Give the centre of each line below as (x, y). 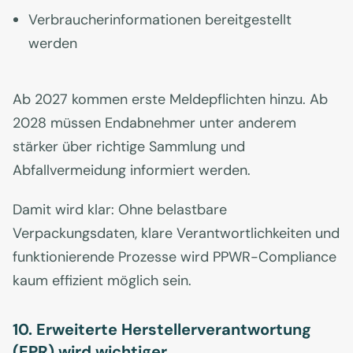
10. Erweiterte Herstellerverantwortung (162, 330)
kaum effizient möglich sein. (102, 281)
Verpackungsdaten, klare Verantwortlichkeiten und (176, 234)
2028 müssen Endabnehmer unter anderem (154, 123)
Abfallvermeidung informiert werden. (132, 171)
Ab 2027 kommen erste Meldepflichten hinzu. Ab (170, 100)
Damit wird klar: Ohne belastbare (120, 210)
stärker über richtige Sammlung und (129, 147)
